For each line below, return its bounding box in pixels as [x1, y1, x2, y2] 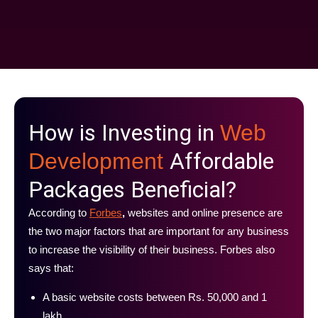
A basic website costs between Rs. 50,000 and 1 [43, 290, 267, 303]
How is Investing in [28, 119, 220, 146]
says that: [28, 261, 74, 274]
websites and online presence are [125, 206, 283, 219]
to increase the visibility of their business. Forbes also [28, 243, 275, 256]
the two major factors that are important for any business [28, 224, 289, 237]
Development [28, 148, 170, 174]
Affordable [170, 147, 274, 175]
